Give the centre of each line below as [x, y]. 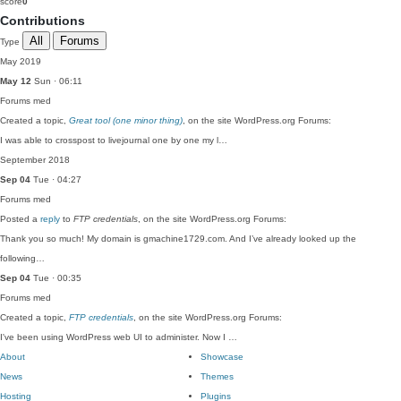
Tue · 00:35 [56, 278]
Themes [217, 376]
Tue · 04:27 [56, 179]
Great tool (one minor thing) [126, 120]
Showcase [222, 357]
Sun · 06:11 [57, 81]
